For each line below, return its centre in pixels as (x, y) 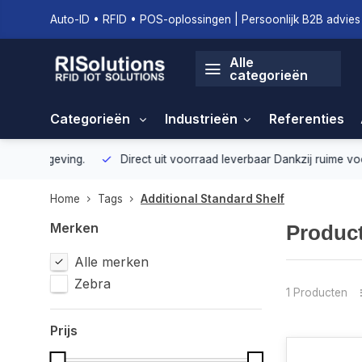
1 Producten (316, 292)
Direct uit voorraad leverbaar (146, 159)
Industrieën (201, 119)
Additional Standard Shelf (213, 199)
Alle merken (112, 262)
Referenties (307, 119)
